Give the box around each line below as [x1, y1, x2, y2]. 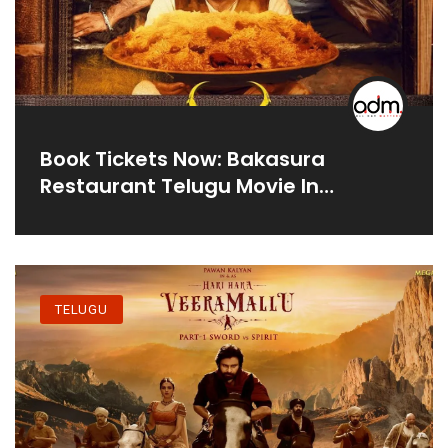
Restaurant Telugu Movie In [40, 171, 319, 200]
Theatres [40, 198, 133, 227]
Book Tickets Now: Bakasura [40, 144, 325, 173]
